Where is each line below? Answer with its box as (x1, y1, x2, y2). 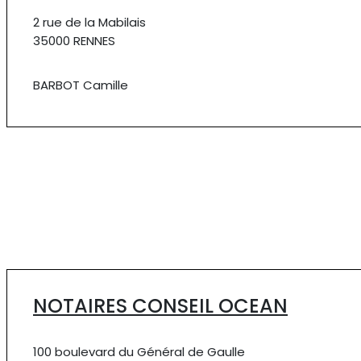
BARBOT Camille (33, 77, 128, 93)
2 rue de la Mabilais (33, 14, 146, 31)
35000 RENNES (33, 32, 115, 49)
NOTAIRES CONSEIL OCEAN (33, 293, 288, 319)
